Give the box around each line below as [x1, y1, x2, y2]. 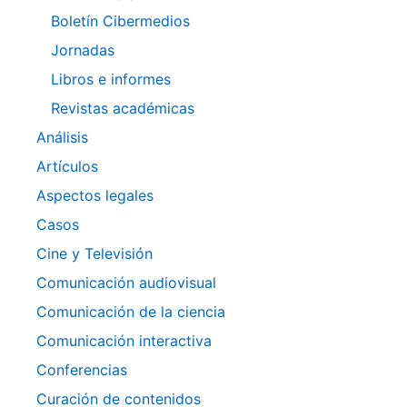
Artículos [36, 157, 98, 176]
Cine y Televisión [36, 244, 153, 263]
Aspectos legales [36, 186, 154, 205]
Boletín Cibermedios [51, 12, 190, 31]
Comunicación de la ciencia [36, 303, 225, 322]
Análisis [36, 128, 88, 147]
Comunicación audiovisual [36, 273, 216, 293]
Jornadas [51, 41, 114, 60]
